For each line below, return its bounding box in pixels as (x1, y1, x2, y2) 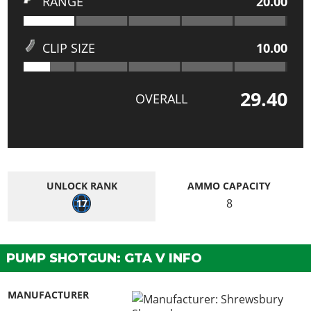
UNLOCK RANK (46, 180, 117, 193)
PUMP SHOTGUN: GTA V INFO (6, 251, 202, 267)
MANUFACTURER (8, 288, 90, 301)
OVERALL (135, 90, 187, 107)
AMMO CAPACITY (187, 180, 271, 193)
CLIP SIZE (42, 39, 95, 56)
